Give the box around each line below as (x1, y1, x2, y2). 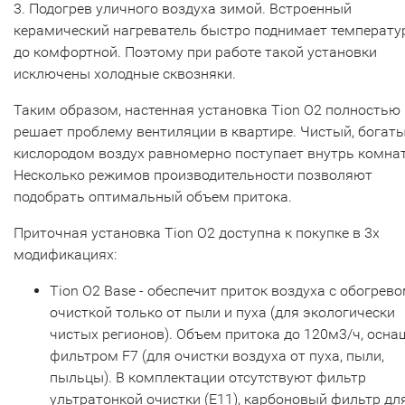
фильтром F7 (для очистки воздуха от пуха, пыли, (50, 347, 384, 364)
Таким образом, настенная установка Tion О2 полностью (14, 101, 400, 118)
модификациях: (14, 246, 117, 263)
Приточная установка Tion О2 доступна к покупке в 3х (14, 224, 380, 241)
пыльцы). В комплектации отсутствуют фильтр (50, 369, 366, 386)
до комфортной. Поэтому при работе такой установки (14, 43, 377, 61)
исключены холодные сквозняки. (14, 65, 236, 82)
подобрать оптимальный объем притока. (14, 188, 292, 205)
